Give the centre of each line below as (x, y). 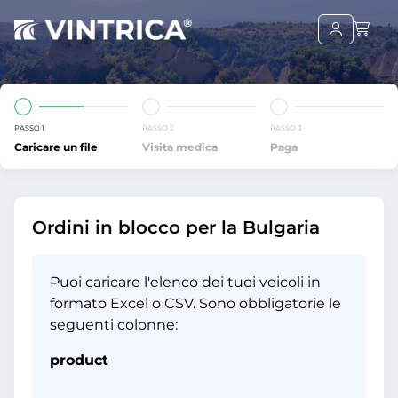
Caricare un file (56, 147)
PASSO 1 (29, 128)
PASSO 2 (158, 128)
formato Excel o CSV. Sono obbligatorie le (195, 303)
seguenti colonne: (114, 325)
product (79, 360)
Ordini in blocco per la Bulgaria (176, 227)
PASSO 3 (286, 128)
